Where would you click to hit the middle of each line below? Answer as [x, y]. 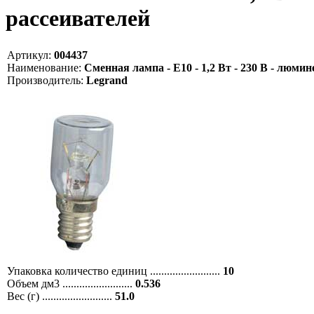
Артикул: [29, 55]
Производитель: [45, 80]
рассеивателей [78, 19]
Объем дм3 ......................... [71, 283]
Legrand [105, 80]
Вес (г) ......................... [61, 296]
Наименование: [44, 67]
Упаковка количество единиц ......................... [115, 271]
